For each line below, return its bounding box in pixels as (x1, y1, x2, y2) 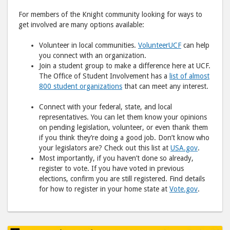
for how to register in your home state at (39, 185, 169, 193)
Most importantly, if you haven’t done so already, (39, 154, 194, 162)
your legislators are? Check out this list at (39, 144, 170, 152)
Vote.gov (169, 185, 198, 193)
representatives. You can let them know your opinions (39, 113, 207, 121)
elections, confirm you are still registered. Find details (39, 175, 205, 183)
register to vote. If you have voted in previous (39, 164, 184, 172)
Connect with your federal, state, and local (39, 103, 172, 111)
